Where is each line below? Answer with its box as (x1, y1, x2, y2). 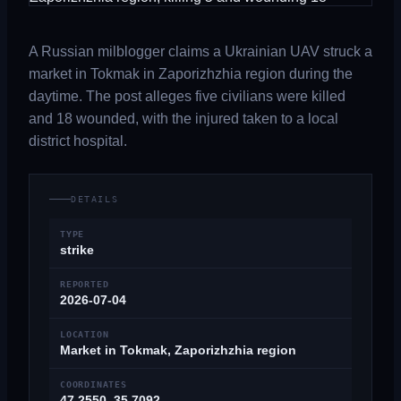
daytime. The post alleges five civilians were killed (29, 89, 346, 104)
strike (60, 243, 94, 257)
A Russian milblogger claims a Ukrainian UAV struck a (29, 44, 372, 59)
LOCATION (60, 329, 109, 339)
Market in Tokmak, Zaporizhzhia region (60, 343, 296, 357)
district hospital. (29, 133, 127, 149)
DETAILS (71, 194, 119, 204)
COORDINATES (60, 380, 127, 389)
